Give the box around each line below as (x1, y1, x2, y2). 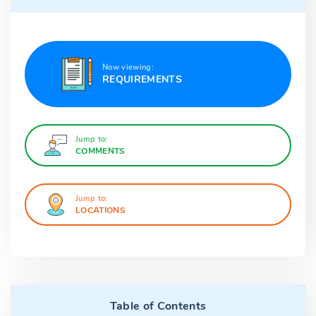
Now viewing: (102, 62, 154, 73)
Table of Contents (109, 298, 207, 314)
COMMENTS (75, 145, 126, 157)
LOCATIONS (75, 205, 126, 216)
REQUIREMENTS (102, 73, 182, 86)
